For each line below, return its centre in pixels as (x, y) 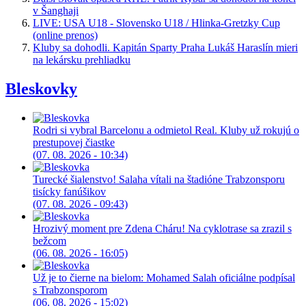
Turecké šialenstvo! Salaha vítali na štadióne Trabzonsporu (159, 179)
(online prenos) (65, 36)
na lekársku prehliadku (82, 60)
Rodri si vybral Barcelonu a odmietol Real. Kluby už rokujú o (166, 130)
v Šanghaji (56, 11)
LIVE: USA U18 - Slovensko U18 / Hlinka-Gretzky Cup (156, 23)
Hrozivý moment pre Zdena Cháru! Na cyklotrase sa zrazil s (162, 228)
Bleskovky (41, 88)
